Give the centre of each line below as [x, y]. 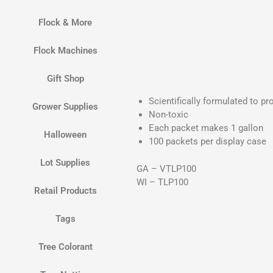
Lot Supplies [66, 163]
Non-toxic [169, 115]
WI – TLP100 [163, 182]
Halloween [66, 135]
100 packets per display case [208, 142]
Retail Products [65, 191]
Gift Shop [65, 79]
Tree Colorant [65, 247]
